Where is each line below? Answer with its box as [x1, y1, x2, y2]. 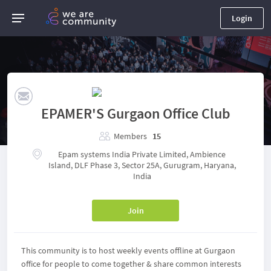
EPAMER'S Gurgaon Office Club [41, 104, 230, 123]
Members [114, 131, 147, 142]
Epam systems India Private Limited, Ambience [58, 149, 226, 160]
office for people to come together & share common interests [21, 258, 241, 269]
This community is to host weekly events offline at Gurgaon [21, 245, 235, 256]
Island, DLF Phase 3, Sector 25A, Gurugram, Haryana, [48, 160, 236, 171]
